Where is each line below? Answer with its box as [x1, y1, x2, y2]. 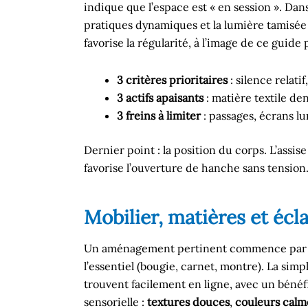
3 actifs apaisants [117, 91, 203, 104]
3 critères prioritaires [117, 73, 228, 87]
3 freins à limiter [117, 109, 201, 122]
